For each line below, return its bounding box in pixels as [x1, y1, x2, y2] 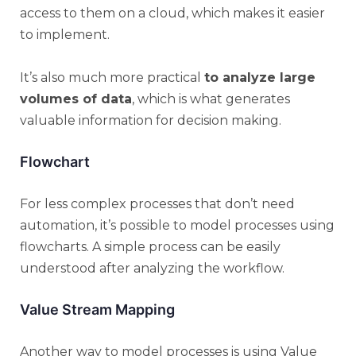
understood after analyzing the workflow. [20, 260, 284, 276]
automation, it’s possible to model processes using [20, 217, 335, 233]
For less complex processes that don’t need [20, 195, 295, 211]
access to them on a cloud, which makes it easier [20, 5, 325, 21]
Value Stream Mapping [20, 300, 175, 318]
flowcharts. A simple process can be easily [20, 238, 281, 254]
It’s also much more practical [20, 69, 204, 85]
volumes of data [20, 91, 132, 106]
